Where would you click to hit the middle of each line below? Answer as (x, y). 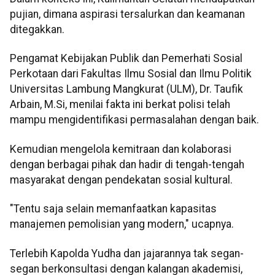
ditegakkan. (37, 29)
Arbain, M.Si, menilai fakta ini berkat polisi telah (120, 105)
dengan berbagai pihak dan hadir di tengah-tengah (127, 164)
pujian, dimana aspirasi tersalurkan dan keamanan (127, 14)
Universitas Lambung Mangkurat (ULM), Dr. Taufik (126, 89)
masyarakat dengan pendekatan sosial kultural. (121, 180)
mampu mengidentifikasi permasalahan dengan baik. (134, 120)
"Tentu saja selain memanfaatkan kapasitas (113, 209)
